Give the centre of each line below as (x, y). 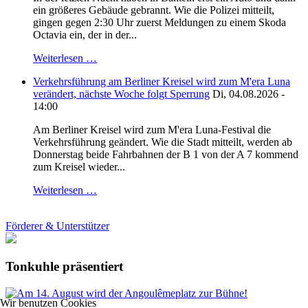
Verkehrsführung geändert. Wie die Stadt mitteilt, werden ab (163, 142)
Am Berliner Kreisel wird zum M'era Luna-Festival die (152, 130)
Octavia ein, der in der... (85, 35)
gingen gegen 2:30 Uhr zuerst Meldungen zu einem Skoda (159, 23)
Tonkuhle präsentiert (64, 267)
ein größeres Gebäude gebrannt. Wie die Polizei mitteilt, (154, 10)
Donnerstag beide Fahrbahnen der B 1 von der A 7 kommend (166, 155)
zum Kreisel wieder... (79, 167)
